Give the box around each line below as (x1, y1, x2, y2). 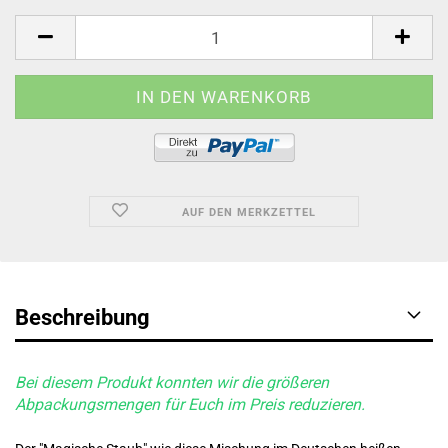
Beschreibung (15, 305, 150, 330)
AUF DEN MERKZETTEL (181, 206, 316, 219)
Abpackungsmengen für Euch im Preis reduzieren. (15, 395, 365, 414)
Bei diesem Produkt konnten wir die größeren (15, 373, 329, 392)
